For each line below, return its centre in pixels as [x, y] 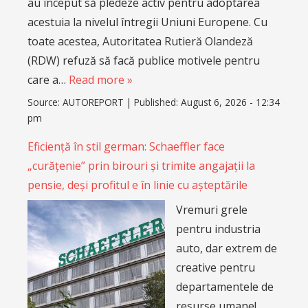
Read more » [101, 79]
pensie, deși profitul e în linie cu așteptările [137, 185]
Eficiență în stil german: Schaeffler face [126, 147]
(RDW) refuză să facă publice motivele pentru [144, 60]
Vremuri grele [212, 210]
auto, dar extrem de [227, 249]
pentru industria [218, 229]
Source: [45, 102]
